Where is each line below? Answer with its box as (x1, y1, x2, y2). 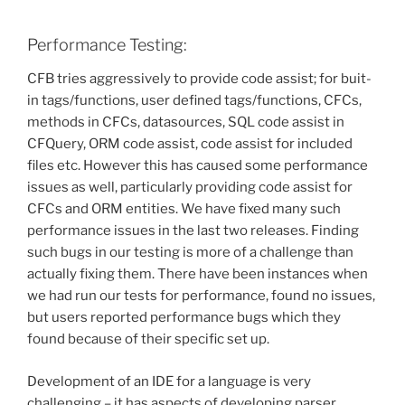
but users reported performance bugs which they (27, 309, 341, 326)
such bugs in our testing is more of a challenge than (27, 244, 353, 261)
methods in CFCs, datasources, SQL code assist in (27, 114, 344, 131)
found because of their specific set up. (27, 331, 269, 348)
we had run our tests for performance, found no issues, (27, 287, 375, 305)
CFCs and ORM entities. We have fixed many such (27, 201, 341, 218)
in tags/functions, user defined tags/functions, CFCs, (27, 92, 362, 109)
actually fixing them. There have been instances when (27, 266, 368, 283)
